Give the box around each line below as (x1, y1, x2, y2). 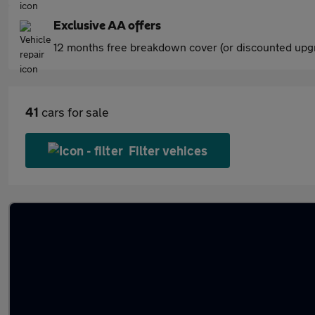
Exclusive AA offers (53, 20, 161, 32)
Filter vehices (128, 143, 208, 158)
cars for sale (39, 104, 109, 120)
